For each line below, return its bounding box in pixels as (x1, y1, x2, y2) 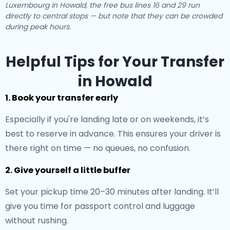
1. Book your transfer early (5, 92, 118, 104)
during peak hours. (5, 22, 71, 32)
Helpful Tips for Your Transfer (6, 52, 224, 72)
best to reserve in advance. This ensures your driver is (5, 128, 221, 140)
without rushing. (5, 215, 68, 226)
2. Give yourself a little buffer (5, 164, 130, 176)
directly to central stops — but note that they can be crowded (5, 11, 222, 21)
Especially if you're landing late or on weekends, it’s (5, 113, 209, 125)
